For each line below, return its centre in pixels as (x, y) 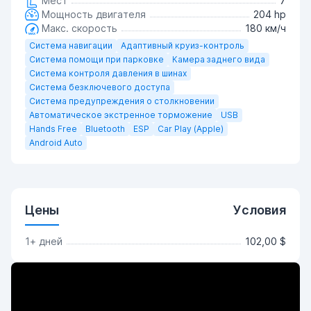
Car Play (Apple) (191, 129)
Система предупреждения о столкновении (122, 101)
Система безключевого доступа (100, 87)
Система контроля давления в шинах (108, 73)
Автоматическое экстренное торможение (121, 115)
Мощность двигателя (92, 14)
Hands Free (53, 129)
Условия (260, 210)
